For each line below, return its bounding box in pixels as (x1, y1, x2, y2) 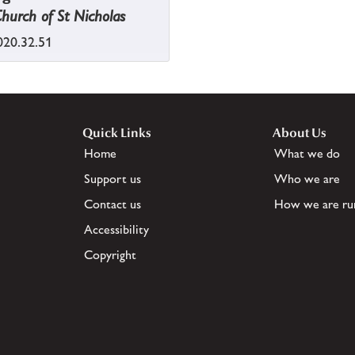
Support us (84, 171, 141, 187)
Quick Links (82, 125, 151, 141)
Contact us (84, 197, 141, 212)
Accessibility (84, 222, 149, 238)
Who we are (274, 171, 340, 187)
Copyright (84, 247, 136, 263)
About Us (273, 125, 326, 141)
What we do (274, 146, 340, 162)
